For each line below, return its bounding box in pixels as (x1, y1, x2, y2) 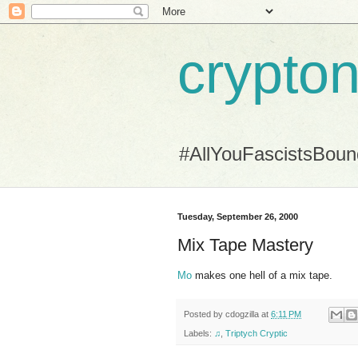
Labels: (184, 328, 214, 339)
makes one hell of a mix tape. (192, 268, 332, 281)
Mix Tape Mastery (177, 234, 313, 255)
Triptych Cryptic (225, 328, 288, 339)
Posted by (184, 308, 225, 319)
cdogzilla (225, 308, 259, 319)
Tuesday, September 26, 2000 (177, 212, 298, 221)
